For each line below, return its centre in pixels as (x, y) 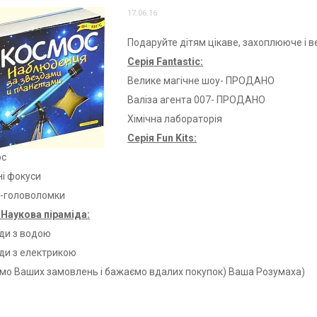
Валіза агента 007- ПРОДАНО (196, 100)
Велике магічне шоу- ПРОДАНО (201, 81)
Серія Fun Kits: (162, 138)
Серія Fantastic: (165, 62)
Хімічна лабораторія (175, 119)
